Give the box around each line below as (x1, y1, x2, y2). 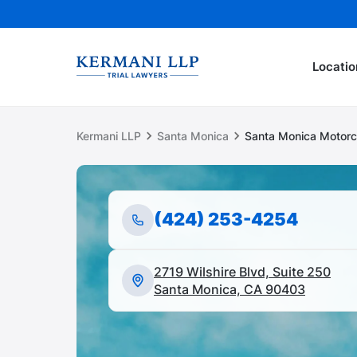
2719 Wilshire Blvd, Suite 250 (154, 264, 331, 280)
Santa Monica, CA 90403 (154, 281, 305, 297)
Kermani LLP (76, 129, 141, 143)
